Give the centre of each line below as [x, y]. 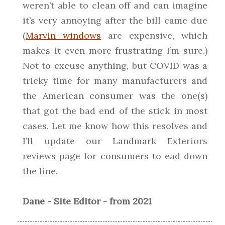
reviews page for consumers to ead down [115, 156]
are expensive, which [154, 36]
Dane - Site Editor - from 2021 [87, 201]
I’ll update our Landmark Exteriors [115, 141]
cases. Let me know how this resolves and [115, 126]
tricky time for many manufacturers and [115, 81]
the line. [40, 171]
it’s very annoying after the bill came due [115, 21]
